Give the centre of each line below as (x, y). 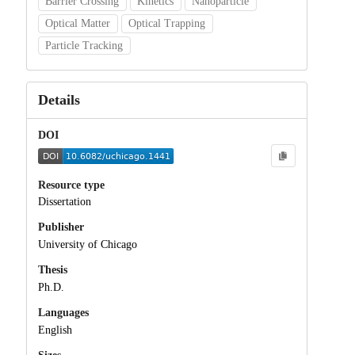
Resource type (71, 185)
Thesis (52, 270)
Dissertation (64, 202)
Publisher (61, 227)
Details (59, 99)
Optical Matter (78, 23)
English (55, 330)
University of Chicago (87, 245)
